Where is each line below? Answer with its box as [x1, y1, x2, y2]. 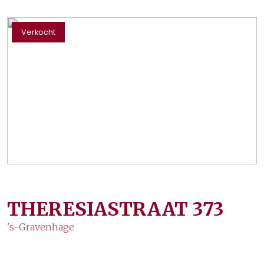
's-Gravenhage [7, 221, 74, 233]
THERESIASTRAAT [7, 197, 188, 221]
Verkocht [21, 27, 55, 37]
